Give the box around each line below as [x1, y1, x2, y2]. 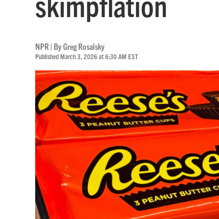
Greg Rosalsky [63, 41, 105, 51]
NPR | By [35, 41, 63, 51]
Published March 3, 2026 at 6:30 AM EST [35, 52, 138, 61]
